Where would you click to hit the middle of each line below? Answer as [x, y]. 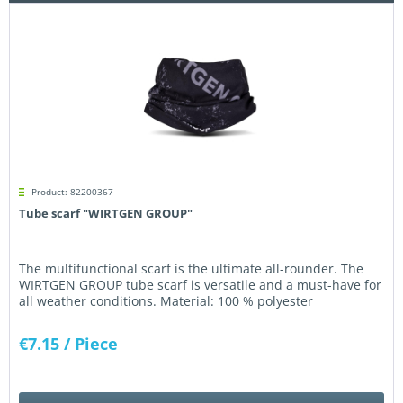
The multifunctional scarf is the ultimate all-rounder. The [192, 269]
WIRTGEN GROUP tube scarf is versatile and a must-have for [201, 285]
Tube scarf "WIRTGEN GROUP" [106, 214]
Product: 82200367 [73, 192]
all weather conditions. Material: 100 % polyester [166, 301]
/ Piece [91, 344]
